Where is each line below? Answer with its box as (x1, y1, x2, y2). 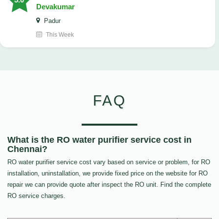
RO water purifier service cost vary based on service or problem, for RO (7, 158, 210, 166)
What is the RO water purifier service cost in (7, 135, 192, 145)
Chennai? (7, 144, 47, 154)
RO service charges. (7, 192, 66, 200)
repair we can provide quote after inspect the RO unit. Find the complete (7, 181, 211, 189)
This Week (44, 31, 74, 39)
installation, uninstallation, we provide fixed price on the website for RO (7, 170, 208, 177)
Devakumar (36, 2, 75, 11)
